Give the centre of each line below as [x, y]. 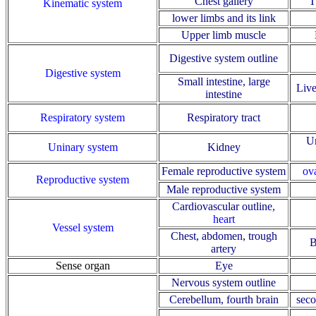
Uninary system [83, 147]
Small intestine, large [224, 82]
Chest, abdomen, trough [224, 236]
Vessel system [83, 228]
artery [224, 249]
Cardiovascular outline [222, 207]
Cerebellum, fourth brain [224, 300]
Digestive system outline [224, 59]
